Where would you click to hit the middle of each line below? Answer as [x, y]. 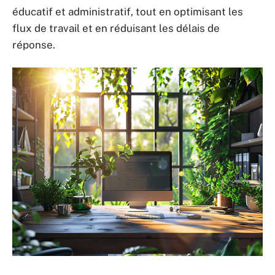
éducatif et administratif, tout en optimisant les [128, 12]
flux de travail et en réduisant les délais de [116, 28]
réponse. [34, 45]
